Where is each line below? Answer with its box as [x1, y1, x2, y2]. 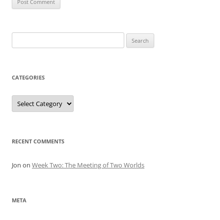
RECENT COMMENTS [12, 137, 64, 145]
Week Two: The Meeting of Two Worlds [32, 161, 144, 170]
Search [11, 33, 31, 43]
